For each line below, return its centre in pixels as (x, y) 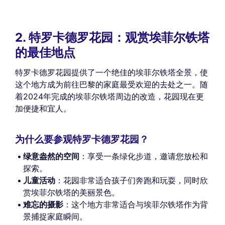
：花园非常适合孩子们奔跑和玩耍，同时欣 (132, 181)
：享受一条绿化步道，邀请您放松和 (144, 156)
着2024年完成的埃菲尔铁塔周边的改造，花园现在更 (109, 97)
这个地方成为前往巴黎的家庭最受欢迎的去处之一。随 (111, 85)
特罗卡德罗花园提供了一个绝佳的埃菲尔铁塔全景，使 (111, 73)
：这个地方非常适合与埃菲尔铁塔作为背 (136, 205)
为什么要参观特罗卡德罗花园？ (82, 139)
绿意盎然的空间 (51, 156)
